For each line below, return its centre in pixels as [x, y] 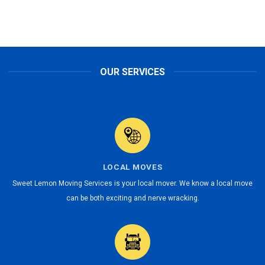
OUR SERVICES [132, 72]
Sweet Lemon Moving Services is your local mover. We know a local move [132, 183]
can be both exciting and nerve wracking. [132, 198]
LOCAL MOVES [132, 167]
